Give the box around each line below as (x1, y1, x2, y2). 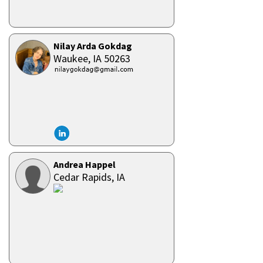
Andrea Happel (53, 159, 116, 170)
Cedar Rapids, (53, 170, 116, 184)
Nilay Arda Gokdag (53, 40, 132, 52)
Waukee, (53, 52, 93, 65)
